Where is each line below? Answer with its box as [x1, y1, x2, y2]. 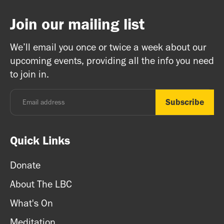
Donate [10, 159, 40, 170]
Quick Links [10, 134, 70, 146]
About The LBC [10, 178, 72, 189]
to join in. [10, 68, 49, 79]
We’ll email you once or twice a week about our [10, 41, 206, 52]
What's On [10, 197, 53, 208]
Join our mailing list [10, 16, 144, 32]
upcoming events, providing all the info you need [10, 55, 214, 65]
